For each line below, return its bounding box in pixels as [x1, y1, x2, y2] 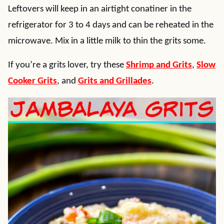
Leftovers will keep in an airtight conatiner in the [8, 4, 191, 14]
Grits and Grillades [78, 76, 151, 86]
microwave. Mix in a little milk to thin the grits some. [8, 36, 206, 46]
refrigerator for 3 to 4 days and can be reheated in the [8, 20, 213, 30]
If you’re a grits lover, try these [8, 60, 126, 70]
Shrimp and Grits [126, 60, 192, 70]
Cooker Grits [8, 76, 57, 86]
